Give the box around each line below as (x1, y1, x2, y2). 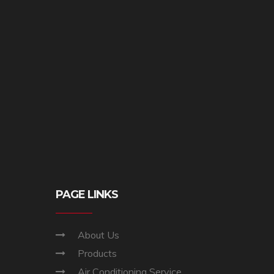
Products (78, 246, 117, 259)
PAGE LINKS (56, 187, 118, 201)
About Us (78, 228, 119, 241)
